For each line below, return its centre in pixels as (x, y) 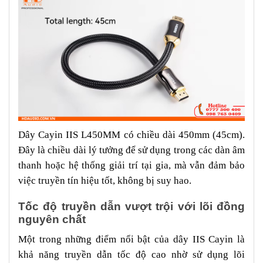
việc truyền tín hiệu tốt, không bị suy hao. (105, 181)
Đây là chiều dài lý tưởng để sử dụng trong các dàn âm (131, 150)
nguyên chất (52, 220)
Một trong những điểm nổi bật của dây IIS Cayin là (131, 240)
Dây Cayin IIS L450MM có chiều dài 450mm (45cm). (131, 135)
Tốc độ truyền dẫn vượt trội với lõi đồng (131, 207)
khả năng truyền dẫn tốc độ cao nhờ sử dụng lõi (131, 255)
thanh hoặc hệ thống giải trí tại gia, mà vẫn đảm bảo (131, 166)
